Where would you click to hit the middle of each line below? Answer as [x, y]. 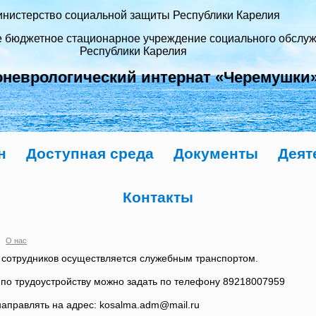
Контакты [158, 197]
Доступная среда [90, 153]
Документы [216, 153]
